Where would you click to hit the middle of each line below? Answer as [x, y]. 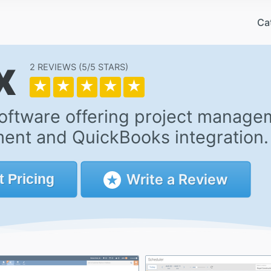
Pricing [29, 179]
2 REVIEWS [53, 67]
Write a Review [175, 179]
